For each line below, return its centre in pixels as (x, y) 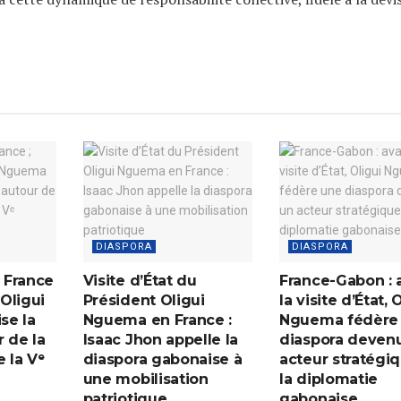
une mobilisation (145, 380)
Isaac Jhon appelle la (161, 340)
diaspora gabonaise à (162, 360)
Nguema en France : (157, 320)
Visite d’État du (140, 281)
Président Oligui (144, 301)
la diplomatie (328, 380)
